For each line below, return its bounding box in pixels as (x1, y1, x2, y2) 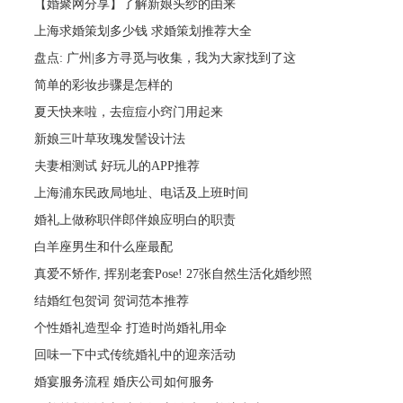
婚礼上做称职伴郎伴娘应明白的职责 (34, 212, 237, 227)
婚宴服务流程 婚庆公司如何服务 (34, 374, 215, 389)
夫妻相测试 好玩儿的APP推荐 (34, 158, 201, 173)
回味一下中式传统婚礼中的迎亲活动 (34, 347, 237, 362)
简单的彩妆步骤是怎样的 (34, 77, 174, 92)
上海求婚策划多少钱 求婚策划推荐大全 (34, 23, 253, 38)
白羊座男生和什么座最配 (34, 239, 174, 254)
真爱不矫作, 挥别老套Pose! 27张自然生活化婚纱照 (34, 266, 313, 281)
